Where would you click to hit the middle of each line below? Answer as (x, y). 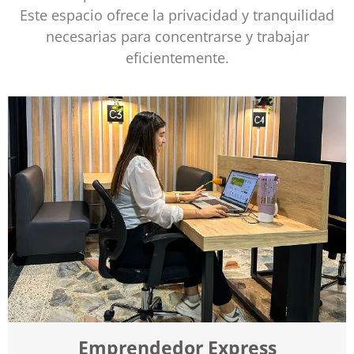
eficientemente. (177, 58)
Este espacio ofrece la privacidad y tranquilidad (177, 15)
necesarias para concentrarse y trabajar (177, 37)
